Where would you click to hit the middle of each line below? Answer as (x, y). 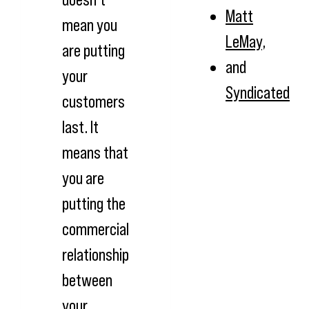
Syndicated (258, 92)
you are (83, 178)
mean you (90, 24)
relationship (96, 254)
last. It (80, 127)
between (87, 280)
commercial (96, 229)
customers (93, 101)
